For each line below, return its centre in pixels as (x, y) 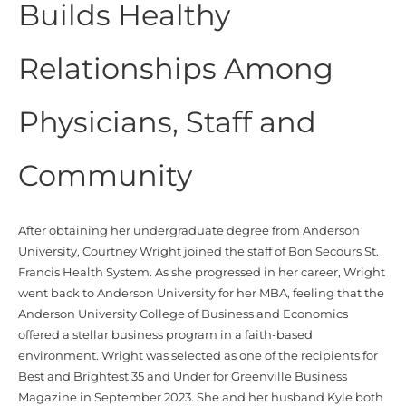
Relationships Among (176, 69)
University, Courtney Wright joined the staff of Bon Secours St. (198, 252)
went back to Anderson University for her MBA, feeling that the (201, 294)
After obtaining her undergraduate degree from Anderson (189, 231)
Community (105, 176)
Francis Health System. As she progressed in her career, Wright (202, 273)
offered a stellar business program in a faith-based (165, 335)
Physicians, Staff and (167, 122)
